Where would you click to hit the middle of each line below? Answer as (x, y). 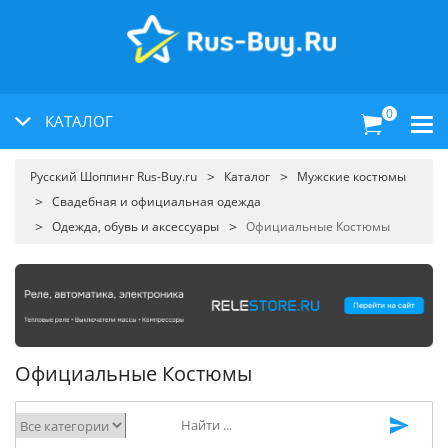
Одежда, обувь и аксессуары (135, 226)
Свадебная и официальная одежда (156, 201)
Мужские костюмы (351, 176)
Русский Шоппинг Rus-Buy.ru (113, 176)
